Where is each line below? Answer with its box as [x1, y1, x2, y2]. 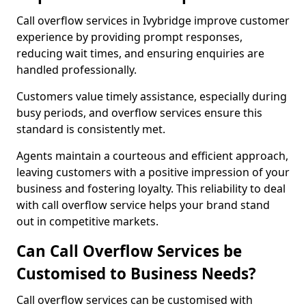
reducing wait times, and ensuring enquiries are [16, 46, 264, 61]
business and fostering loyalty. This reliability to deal [16, 181, 286, 196]
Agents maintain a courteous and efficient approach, [16, 148, 288, 163]
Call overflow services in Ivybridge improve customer [16, 13, 290, 28]
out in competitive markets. [16, 214, 158, 229]
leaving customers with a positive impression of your [16, 165, 290, 180]
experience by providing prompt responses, [16, 29, 242, 44]
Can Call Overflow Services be [16, 240, 242, 262]
